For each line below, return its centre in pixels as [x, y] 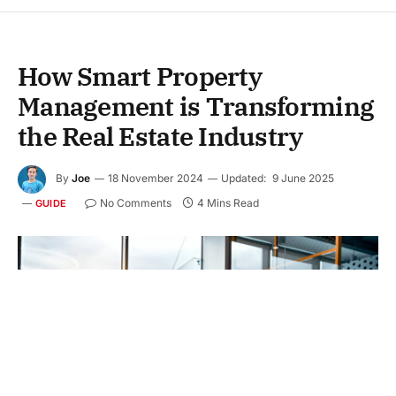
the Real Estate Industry [160, 136]
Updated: [244, 178]
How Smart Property [140, 76]
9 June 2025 [303, 178]
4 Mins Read [228, 202]
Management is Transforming [196, 106]
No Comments [136, 202]
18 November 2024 [156, 178]
